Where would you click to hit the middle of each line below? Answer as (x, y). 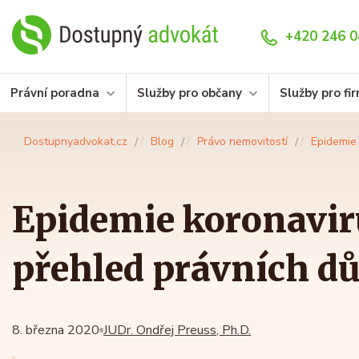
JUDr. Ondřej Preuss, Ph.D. (177, 331)
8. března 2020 (56, 331)
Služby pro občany (190, 93)
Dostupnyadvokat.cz (76, 142)
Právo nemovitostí (242, 142)
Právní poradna (55, 93)
